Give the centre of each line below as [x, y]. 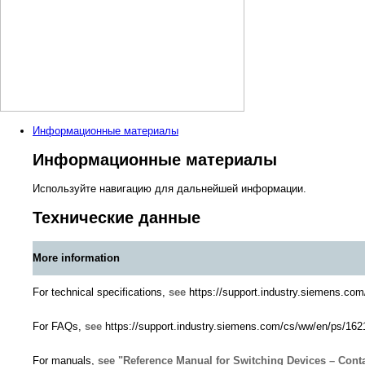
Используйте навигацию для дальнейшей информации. [169, 189]
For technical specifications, [101, 292]
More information [76, 257]
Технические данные [117, 218]
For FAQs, [59, 326]
